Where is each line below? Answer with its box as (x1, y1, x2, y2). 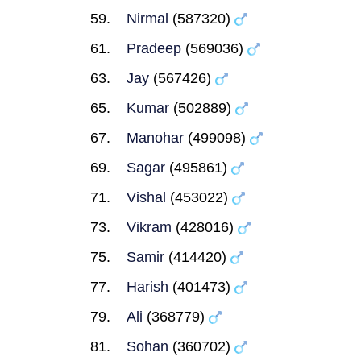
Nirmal (127, 10, 168, 27)
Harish (127, 279, 168, 295)
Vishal (127, 189, 166, 205)
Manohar (127, 130, 184, 146)
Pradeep (127, 40, 181, 56)
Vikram (127, 219, 172, 235)
